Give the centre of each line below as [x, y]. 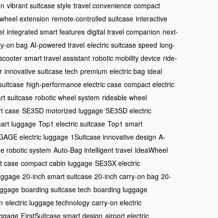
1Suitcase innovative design [113, 136]
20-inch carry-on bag [127, 176]
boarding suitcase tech [56, 189]
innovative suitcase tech [41, 71]
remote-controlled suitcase [92, 18]
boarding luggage [120, 189]
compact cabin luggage [57, 163]
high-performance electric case [74, 84]
